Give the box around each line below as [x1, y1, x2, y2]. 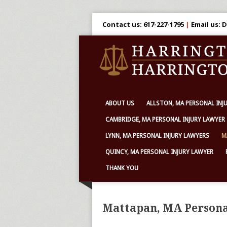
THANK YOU [105, 165, 138, 172]
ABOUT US [105, 100, 134, 107]
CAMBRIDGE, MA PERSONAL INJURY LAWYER [105, 116, 225, 123]
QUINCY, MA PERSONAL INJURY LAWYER [105, 148, 213, 156]
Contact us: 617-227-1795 [102, 20, 184, 29]
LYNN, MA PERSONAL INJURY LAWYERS [105, 132, 209, 139]
